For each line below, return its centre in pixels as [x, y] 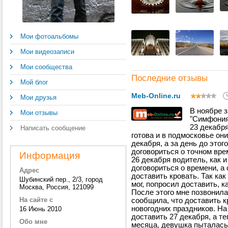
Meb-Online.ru [156, 96]
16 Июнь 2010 [40, 209]
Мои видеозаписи [47, 52]
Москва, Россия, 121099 [56, 187]
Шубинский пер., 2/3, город [61, 179]
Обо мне [33, 222]
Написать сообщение [53, 128]
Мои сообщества [46, 67]
